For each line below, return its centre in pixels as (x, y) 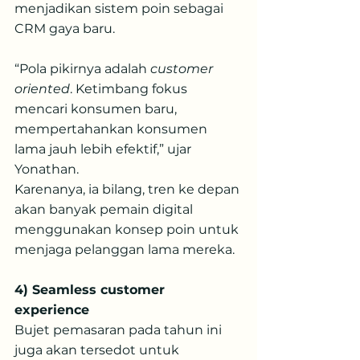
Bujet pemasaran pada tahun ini (120, 330)
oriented (42, 89)
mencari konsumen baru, (97, 109)
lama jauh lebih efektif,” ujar (104, 149)
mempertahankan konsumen (112, 129)
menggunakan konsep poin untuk (128, 229)
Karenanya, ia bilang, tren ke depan (129, 189)
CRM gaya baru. (65, 29)
